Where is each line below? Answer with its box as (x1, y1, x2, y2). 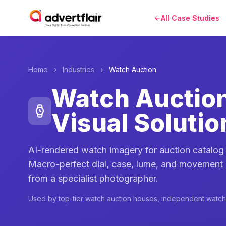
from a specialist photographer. (28, 173, 158, 184)
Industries (63, 65, 94, 74)
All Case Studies (160, 14, 219, 22)
